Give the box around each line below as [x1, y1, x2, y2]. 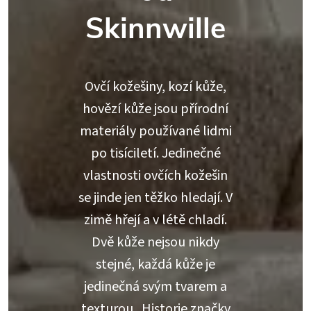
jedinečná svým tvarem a [84, 277, 227, 297]
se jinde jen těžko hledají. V [78, 188, 233, 208]
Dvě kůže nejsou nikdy [92, 233, 219, 253]
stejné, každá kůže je [96, 255, 215, 275]
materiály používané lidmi [79, 121, 232, 142]
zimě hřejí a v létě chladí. [84, 210, 227, 230]
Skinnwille [85, 9, 226, 49]
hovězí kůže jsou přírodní [83, 99, 228, 119]
